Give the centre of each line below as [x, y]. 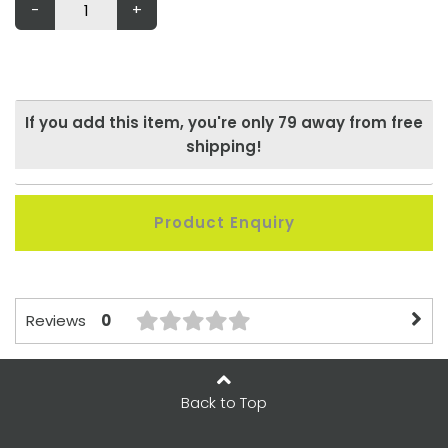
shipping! [224, 146]
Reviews [56, 321]
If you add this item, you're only [151, 122]
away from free [360, 122]
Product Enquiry [224, 222]
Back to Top [224, 403]
